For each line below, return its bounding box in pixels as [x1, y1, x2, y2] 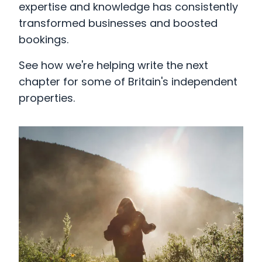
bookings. [19, 35, 68, 46]
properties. [19, 94, 75, 105]
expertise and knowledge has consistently [19, 2, 238, 13]
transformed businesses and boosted [19, 19, 218, 30]
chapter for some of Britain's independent [19, 77, 237, 88]
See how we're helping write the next [19, 61, 208, 72]
